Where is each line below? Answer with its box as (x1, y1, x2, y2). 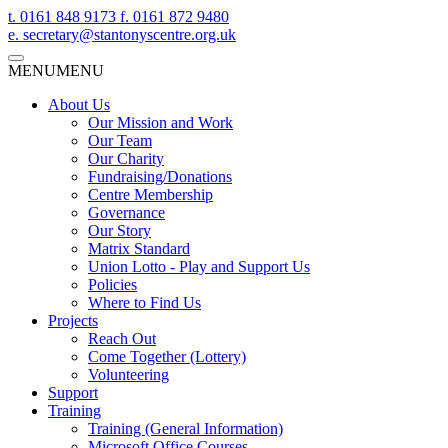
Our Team (88, 132, 152, 149)
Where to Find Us (88, 294, 201, 311)
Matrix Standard (88, 240, 190, 257)
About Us (48, 96, 110, 113)
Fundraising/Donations (88, 168, 232, 185)
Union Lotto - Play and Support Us (88, 258, 310, 275)
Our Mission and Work (88, 114, 233, 131)
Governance (88, 204, 165, 221)
